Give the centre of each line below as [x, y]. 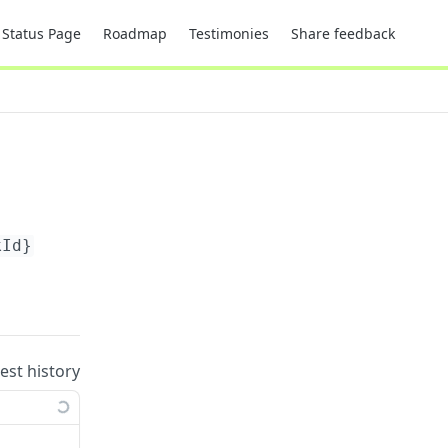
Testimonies [229, 33]
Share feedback [343, 33]
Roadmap [135, 33]
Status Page [41, 33]
